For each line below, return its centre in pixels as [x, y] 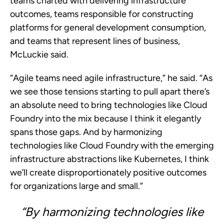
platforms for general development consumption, [108, 27]
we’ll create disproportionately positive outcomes [108, 172]
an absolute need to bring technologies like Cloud [109, 105]
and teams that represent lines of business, [95, 41]
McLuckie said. [39, 54]
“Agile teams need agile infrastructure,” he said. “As [111, 78]
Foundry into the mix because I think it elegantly [105, 118]
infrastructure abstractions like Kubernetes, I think [109, 159]
